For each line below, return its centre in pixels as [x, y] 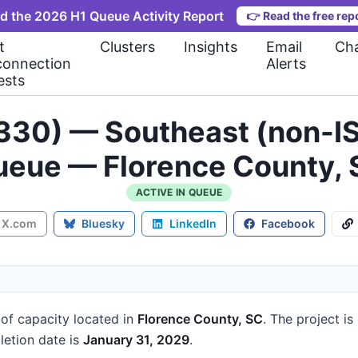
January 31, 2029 [136, 340]
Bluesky [103, 223]
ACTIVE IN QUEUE [179, 192]
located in [103, 319]
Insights [211, 47]
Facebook [288, 223]
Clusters [127, 47]
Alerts [286, 64]
